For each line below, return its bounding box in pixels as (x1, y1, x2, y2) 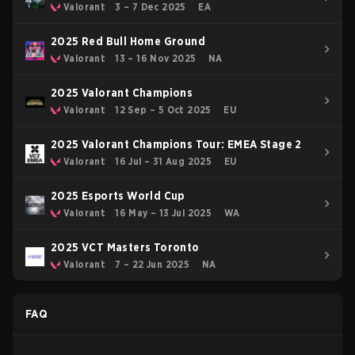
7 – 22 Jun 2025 (115, 258, 190, 270)
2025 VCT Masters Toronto (51, 241, 200, 254)
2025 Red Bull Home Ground (51, 35, 205, 48)
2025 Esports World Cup (51, 189, 185, 202)
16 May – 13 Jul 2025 (115, 207, 212, 219)
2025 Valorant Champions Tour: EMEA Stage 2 (51, 138, 302, 151)
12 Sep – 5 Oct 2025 (115, 104, 212, 116)
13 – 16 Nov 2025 (115, 52, 197, 64)
